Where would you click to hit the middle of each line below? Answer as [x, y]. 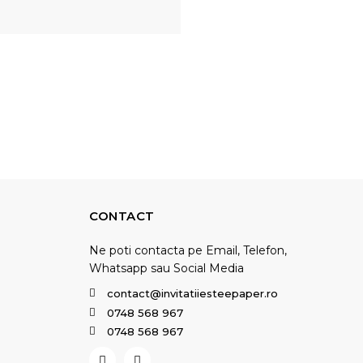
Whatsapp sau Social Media [167, 268]
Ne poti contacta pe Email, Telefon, [188, 250]
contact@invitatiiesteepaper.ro [192, 293]
